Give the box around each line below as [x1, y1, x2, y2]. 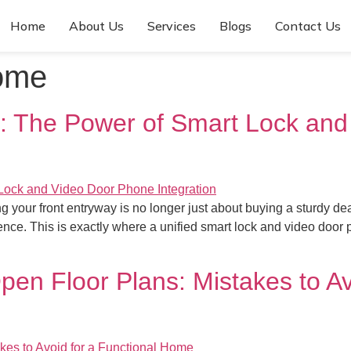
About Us [69, 18, 124, 34]
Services [147, 18, 196, 34]
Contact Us [275, 18, 341, 34]
